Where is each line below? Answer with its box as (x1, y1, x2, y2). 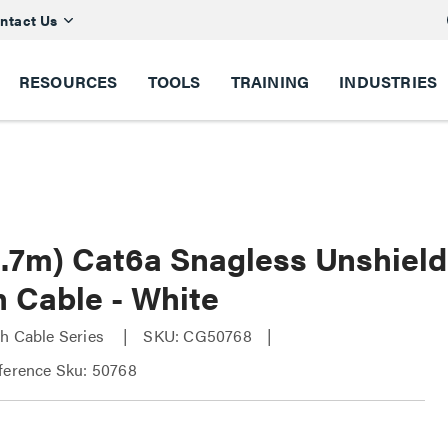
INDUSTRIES (339, 70, 438, 93)
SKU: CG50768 (143, 324, 252, 347)
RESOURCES (18, 70, 118, 93)
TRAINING (230, 70, 310, 93)
